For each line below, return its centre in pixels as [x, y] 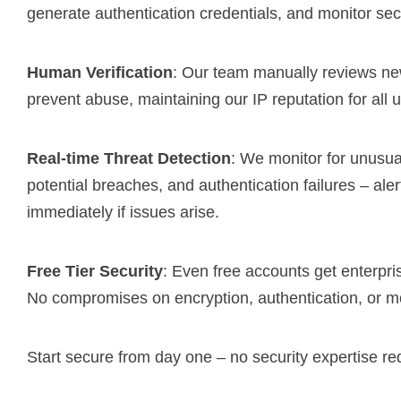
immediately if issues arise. [123, 212]
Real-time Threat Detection [129, 158]
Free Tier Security [95, 271]
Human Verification [100, 72]
